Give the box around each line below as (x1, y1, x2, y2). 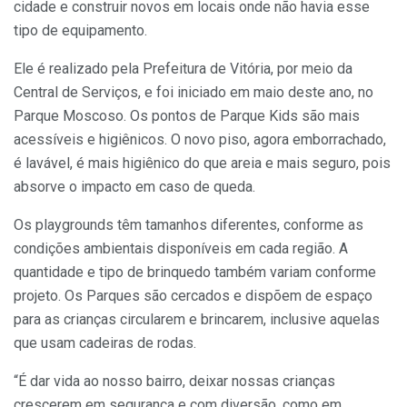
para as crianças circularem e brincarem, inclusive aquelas (14, 311, 380, 329)
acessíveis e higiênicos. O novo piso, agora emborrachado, (14, 131, 386, 149)
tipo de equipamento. (14, 22, 147, 40)
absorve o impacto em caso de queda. (14, 178, 255, 196)
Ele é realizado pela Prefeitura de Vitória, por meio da (14, 60, 352, 78)
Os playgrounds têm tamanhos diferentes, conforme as (14, 216, 363, 234)
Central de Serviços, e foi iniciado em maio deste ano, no (14, 84, 373, 102)
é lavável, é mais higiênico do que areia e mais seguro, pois (14, 154, 391, 173)
